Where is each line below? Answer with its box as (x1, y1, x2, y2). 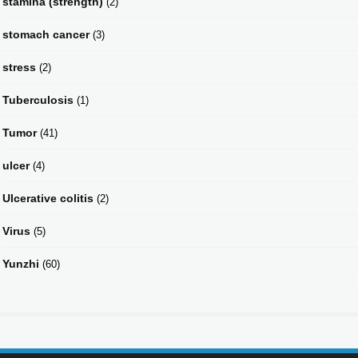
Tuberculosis (2, 93, 74, 106)
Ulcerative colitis (2, 191, 93, 205)
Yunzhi (2, 257, 39, 270)
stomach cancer (2, 27, 89, 41)
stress (2, 60, 36, 74)
